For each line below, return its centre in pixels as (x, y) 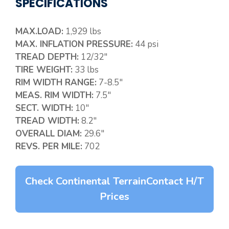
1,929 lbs (82, 31)
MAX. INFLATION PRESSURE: (74, 44)
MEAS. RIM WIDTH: (54, 95)
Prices (114, 197)
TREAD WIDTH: (47, 121)
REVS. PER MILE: (49, 146)
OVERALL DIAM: (49, 133)
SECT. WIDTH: (44, 108)
